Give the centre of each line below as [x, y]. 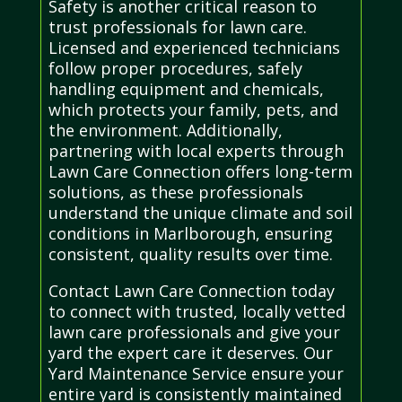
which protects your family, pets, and [193, 109]
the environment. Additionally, [165, 130]
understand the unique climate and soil [200, 212]
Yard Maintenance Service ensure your [196, 373]
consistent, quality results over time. [190, 253]
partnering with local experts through [196, 150]
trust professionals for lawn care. [177, 26]
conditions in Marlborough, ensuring [190, 233]
